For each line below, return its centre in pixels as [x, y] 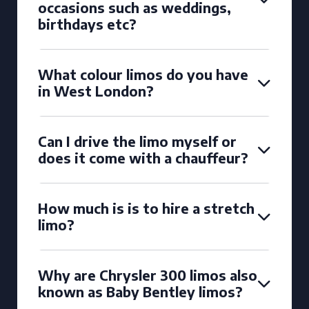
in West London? [96, 91]
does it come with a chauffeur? [143, 158]
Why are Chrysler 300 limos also [148, 275]
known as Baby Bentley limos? [140, 291]
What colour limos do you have [143, 74]
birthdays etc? [87, 24]
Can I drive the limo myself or [137, 141]
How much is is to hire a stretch [146, 208]
